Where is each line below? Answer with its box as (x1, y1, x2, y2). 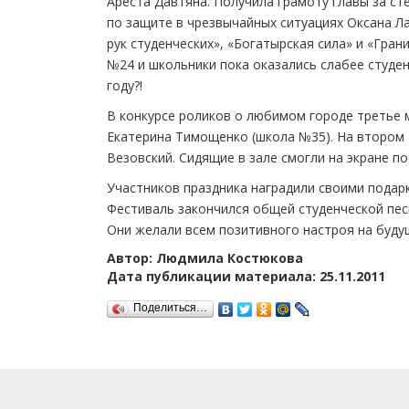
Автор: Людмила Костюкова (107, 248, 303, 267)
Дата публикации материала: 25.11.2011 (107, 267, 385, 285)
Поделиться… (133, 300, 207, 314)
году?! (107, 76, 142, 94)
